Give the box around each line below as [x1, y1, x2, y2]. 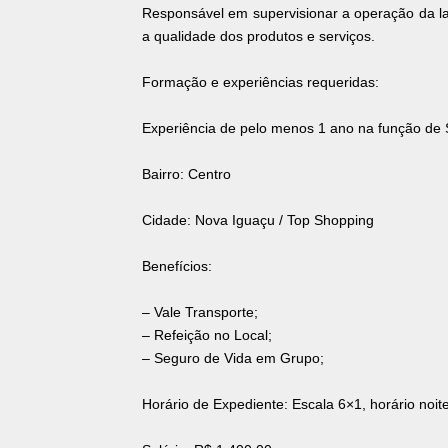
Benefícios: [142, 258, 212, 275]
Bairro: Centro [142, 166, 231, 183]
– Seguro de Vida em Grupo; [142, 350, 324, 367]
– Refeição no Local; [142, 327, 272, 344]
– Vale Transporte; [142, 304, 258, 321]
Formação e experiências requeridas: [142, 74, 379, 91]
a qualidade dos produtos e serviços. [142, 28, 375, 45]
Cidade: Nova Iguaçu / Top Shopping [142, 212, 374, 229]
